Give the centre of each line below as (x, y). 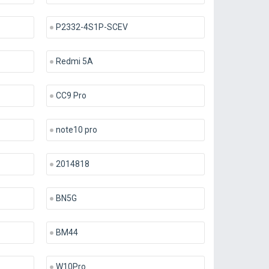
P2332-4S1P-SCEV (92, 27)
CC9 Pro (71, 95)
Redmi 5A (74, 61)
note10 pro (76, 130)
